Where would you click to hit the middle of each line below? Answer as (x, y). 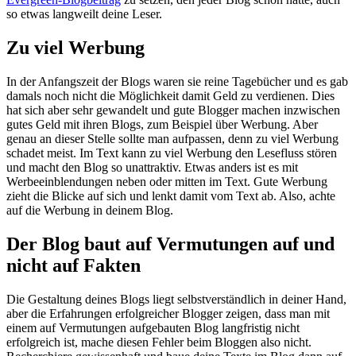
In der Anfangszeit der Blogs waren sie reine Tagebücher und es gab (177, 82)
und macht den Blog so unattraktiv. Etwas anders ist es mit (152, 168)
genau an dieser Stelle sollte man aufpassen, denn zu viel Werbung (172, 139)
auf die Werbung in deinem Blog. (90, 211)
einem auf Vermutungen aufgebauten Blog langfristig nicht (153, 327)
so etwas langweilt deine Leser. (84, 14)
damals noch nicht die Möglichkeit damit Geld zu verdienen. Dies (170, 96)
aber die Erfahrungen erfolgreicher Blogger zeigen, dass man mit (168, 313)
